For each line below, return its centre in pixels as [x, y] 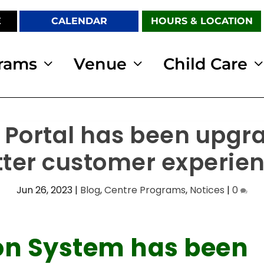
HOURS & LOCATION [202, 21]
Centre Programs [145, 190]
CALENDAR [79, 21]
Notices [207, 190]
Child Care [205, 64]
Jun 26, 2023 [44, 190]
